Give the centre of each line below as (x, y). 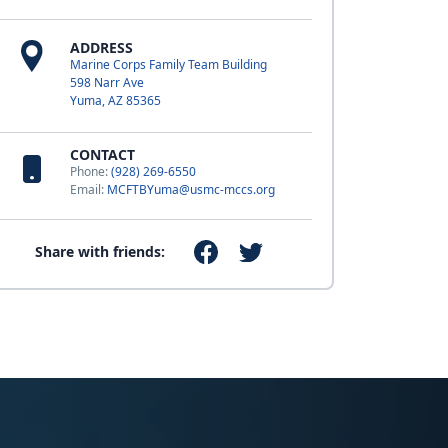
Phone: (90, 171)
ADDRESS (101, 47)
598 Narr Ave (106, 82)
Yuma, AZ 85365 (115, 100)
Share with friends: (100, 252)
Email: (88, 189)
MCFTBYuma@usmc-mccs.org (190, 189)
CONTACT (102, 154)
